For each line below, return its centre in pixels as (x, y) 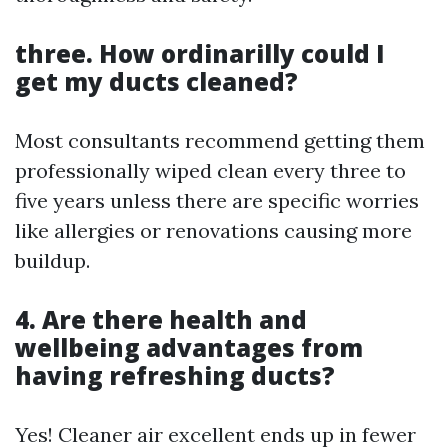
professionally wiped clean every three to (210, 171)
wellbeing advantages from (189, 348)
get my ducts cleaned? (156, 82)
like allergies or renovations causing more (213, 231)
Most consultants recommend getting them (220, 141)
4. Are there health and (161, 320)
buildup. (52, 261)
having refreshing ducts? (175, 376)
